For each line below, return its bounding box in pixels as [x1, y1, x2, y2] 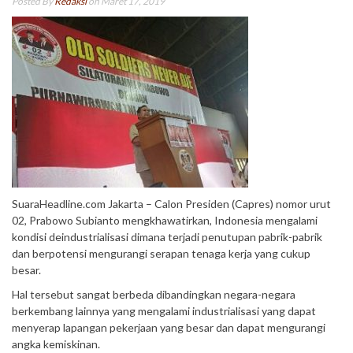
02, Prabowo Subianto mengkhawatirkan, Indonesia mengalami [12, 214, 318, 227]
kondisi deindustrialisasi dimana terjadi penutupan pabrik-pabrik [12, 230, 322, 243]
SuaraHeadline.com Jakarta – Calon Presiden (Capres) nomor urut [12, 197, 331, 210]
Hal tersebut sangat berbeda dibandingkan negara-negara [12, 288, 295, 301]
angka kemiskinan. [12, 337, 100, 351]
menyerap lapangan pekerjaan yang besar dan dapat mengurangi [12, 321, 325, 334]
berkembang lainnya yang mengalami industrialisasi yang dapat [12, 304, 316, 318]
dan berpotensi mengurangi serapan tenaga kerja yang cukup [12, 247, 310, 260]
